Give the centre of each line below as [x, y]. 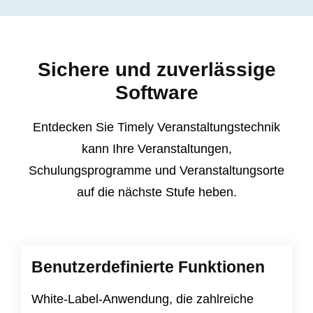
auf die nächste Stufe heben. [156, 192]
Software [156, 93]
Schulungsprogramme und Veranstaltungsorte [156, 171]
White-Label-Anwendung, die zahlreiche [143, 299]
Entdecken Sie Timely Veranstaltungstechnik [156, 128]
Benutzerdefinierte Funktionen [148, 267]
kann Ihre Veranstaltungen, [156, 149]
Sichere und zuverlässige [156, 70]
